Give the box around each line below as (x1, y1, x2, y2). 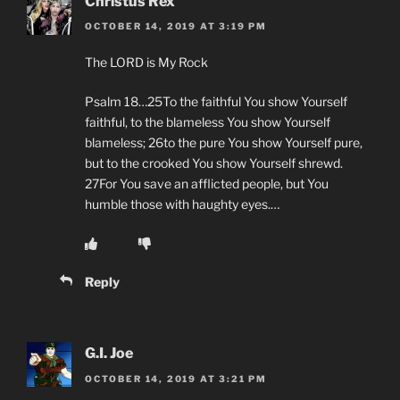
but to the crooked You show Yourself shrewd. (85, 155, 343, 171)
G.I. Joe (85, 345, 133, 362)
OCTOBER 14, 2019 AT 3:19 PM (85, 21, 268, 32)
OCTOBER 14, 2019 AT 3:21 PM (85, 372, 268, 384)
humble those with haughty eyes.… (85, 196, 279, 212)
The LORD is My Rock (85, 54, 208, 71)
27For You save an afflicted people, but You (85, 176, 329, 192)
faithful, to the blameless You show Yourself (85, 114, 330, 130)
